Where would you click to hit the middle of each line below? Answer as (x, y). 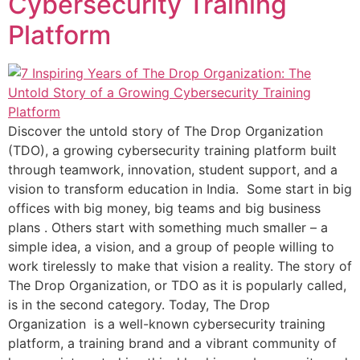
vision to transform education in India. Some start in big (180, 189)
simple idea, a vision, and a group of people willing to (171, 247)
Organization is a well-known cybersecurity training (167, 324)
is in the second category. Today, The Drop (139, 305)
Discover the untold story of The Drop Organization (166, 131)
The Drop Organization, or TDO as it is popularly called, (177, 286)
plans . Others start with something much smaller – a (168, 228)
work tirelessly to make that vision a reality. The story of (180, 266)
